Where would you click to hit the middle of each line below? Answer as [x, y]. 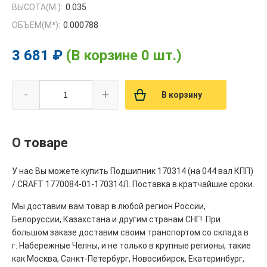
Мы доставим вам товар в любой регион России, [109, 207]
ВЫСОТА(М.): [37, 7]
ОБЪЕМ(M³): [36, 25]
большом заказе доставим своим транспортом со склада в [130, 233]
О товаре [40, 143]
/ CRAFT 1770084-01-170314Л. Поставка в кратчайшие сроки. [133, 184]
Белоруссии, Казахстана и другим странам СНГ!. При [116, 220]
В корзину [182, 95]
